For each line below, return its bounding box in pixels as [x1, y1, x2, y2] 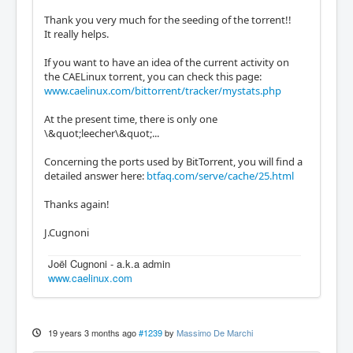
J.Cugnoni [44, 225, 89, 240]
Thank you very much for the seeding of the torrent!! [44, 12, 292, 27]
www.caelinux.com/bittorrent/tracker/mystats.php [44, 83, 281, 98]
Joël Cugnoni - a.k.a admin [48, 255, 170, 271]
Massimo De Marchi [176, 325, 253, 339]
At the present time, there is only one [44, 111, 217, 126]
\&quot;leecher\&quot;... [44, 125, 159, 140]
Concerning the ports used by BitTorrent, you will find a [44, 154, 303, 169]
